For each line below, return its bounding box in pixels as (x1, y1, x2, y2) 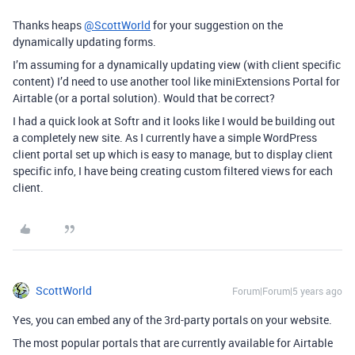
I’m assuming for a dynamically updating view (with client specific (13, 57, 341, 72)
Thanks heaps (13, 17, 84, 32)
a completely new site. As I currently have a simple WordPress (13, 130, 317, 145)
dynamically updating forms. (13, 34, 156, 49)
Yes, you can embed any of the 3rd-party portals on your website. (13, 312, 332, 327)
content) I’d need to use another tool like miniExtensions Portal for (13, 74, 340, 89)
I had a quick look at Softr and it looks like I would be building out (13, 113, 335, 128)
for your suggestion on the (151, 17, 283, 32)
